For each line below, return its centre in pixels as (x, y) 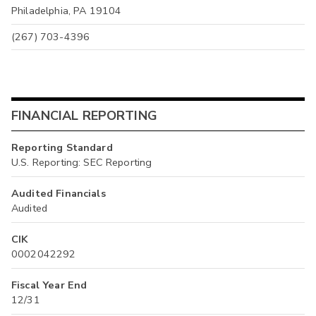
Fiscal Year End (49, 285)
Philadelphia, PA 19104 (67, 11)
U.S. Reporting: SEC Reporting (82, 163)
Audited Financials (59, 194)
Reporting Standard (62, 148)
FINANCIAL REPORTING (84, 115)
